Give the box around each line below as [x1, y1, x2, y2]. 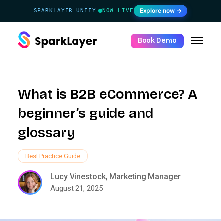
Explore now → [139, 7, 182, 14]
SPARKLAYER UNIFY [34, 7, 96, 14]
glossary [18, 124, 75, 141]
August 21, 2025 [50, 184, 103, 193]
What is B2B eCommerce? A [18, 86, 197, 103]
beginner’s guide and [18, 105, 153, 122]
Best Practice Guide [25, 152, 80, 160]
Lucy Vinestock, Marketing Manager [50, 172, 181, 181]
